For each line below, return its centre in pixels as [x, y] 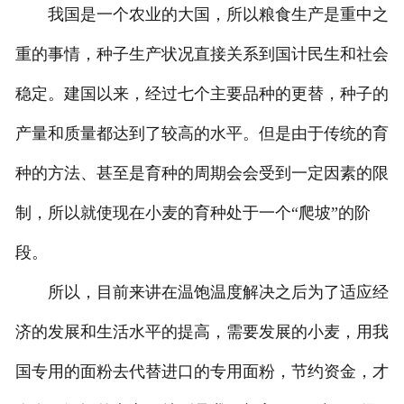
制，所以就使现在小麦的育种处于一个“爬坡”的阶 [193, 213]
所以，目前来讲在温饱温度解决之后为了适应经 [202, 293]
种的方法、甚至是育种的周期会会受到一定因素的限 [202, 174]
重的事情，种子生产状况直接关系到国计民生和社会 [202, 55]
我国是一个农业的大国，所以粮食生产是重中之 [202, 15]
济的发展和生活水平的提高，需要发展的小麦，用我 [202, 332]
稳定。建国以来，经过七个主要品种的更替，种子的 [202, 94]
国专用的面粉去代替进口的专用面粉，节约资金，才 [202, 372]
